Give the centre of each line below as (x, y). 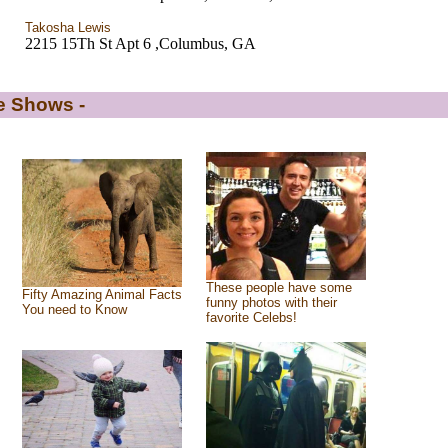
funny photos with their (271, 302)
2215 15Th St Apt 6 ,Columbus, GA (140, 43)
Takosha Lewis (67, 27)
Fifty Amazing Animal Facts (101, 294)
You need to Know (74, 309)
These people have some (278, 287)
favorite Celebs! (251, 317)
